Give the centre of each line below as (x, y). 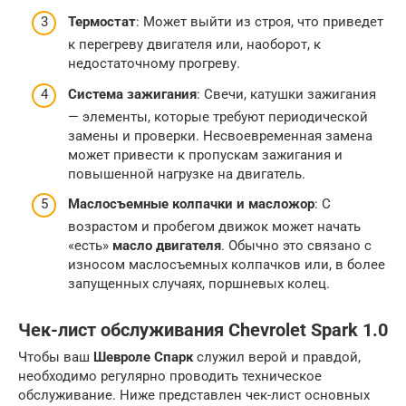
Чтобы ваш (56, 358)
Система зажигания (132, 94)
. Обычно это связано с (296, 246)
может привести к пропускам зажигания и (205, 155)
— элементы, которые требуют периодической (218, 116)
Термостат (102, 22)
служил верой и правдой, (277, 358)
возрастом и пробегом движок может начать (214, 227)
